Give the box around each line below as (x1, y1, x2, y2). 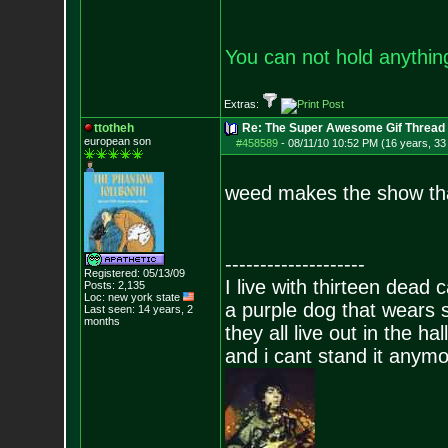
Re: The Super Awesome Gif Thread (241, 121, 445, 135)
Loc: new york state (83, 291, 183, 303)
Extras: (223, 98, 262, 110)
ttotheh (93, 121, 134, 135)
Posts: (83, 279, 115, 291)
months (83, 315, 120, 327)
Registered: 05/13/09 (83, 267, 185, 279)
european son (83, 135, 151, 147)
